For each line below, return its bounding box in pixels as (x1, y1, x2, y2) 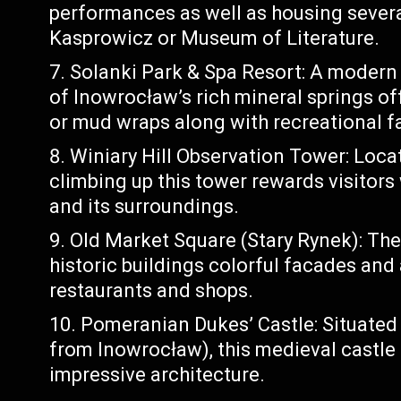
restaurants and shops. (49, 279, 254, 302)
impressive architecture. (49, 363, 266, 386)
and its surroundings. (49, 195, 240, 218)
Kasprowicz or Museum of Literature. (49, 27, 380, 49)
